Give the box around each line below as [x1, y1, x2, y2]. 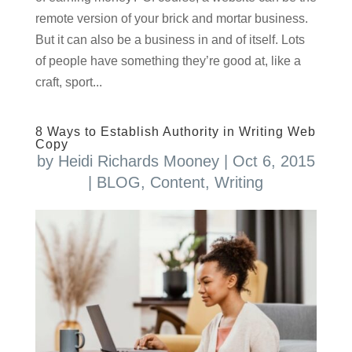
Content [150, 174, 206, 192]
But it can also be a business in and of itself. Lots [35, 33, 305, 47]
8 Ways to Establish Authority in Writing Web [35, 125, 316, 139]
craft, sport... [35, 75, 102, 90]
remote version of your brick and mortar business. [35, 12, 308, 26]
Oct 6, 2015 [232, 152, 315, 170]
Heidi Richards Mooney [57, 152, 219, 170]
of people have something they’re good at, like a [35, 54, 301, 68]
